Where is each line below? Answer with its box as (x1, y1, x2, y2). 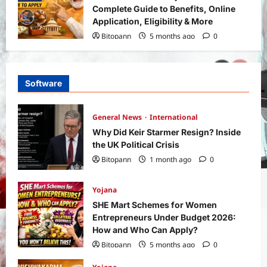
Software (25, 77, 62, 88)
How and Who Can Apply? (92, 224, 198, 235)
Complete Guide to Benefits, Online (92, 3, 235, 14)
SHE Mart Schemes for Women (92, 199, 217, 210)
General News (92, 111, 144, 122)
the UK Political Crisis (92, 139, 179, 150)
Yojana (92, 184, 117, 195)
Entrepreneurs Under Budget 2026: (92, 212, 236, 222)
